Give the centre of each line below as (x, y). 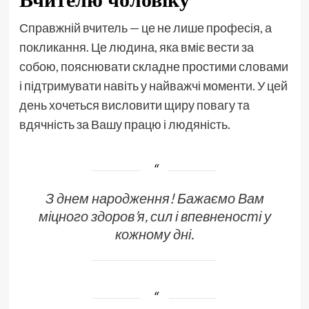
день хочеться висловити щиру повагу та (134, 104)
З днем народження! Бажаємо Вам (154, 198)
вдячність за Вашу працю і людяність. (124, 124)
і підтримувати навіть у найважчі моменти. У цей (153, 85)
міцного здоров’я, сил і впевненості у (154, 216)
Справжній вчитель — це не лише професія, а (145, 27)
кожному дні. (154, 233)
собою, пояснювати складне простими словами (153, 66)
